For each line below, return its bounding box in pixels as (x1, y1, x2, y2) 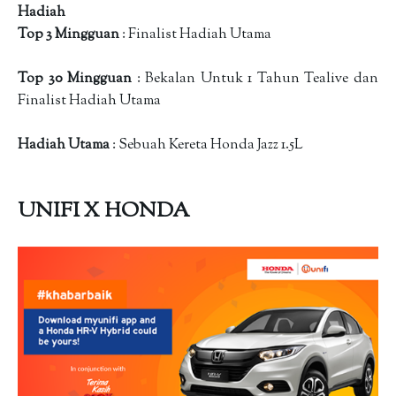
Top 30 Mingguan (18, 69, 133, 89)
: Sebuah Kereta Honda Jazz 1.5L (110, 135, 306, 156)
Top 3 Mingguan (18, 25, 122, 45)
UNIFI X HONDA (18, 196, 194, 227)
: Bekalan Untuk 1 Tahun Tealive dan (132, 69, 379, 89)
